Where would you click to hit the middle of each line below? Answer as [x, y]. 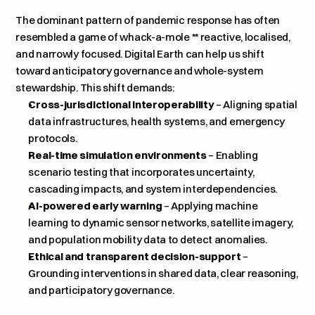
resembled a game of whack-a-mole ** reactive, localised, [153, 37]
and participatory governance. [101, 290]
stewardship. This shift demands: [95, 88]
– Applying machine [210, 206]
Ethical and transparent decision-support [135, 256]
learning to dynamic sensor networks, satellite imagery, [161, 223]
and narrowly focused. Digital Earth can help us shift [140, 54]
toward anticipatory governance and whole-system [140, 71]
